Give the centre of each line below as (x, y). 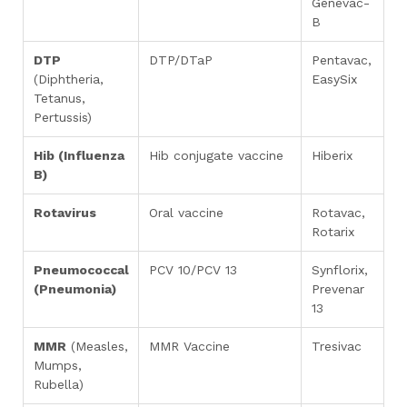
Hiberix (332, 155)
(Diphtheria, (68, 79)
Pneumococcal (81, 270)
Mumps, (57, 365)
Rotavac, (338, 213)
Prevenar (338, 289)
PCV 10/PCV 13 (193, 270)
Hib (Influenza (79, 155)
